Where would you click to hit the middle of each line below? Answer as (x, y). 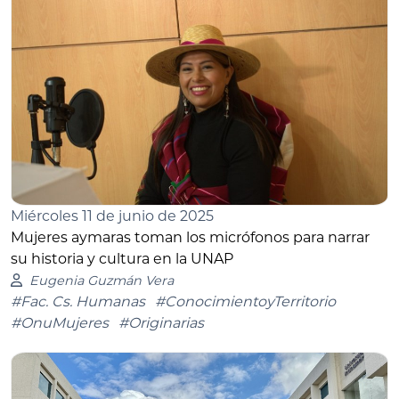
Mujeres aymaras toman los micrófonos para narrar (190, 237)
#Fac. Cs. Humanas (78, 301)
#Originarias (161, 322)
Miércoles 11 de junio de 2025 (112, 216)
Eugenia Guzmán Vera (101, 280)
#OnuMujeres (60, 322)
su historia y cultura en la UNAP (122, 258)
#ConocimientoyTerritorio (245, 301)
